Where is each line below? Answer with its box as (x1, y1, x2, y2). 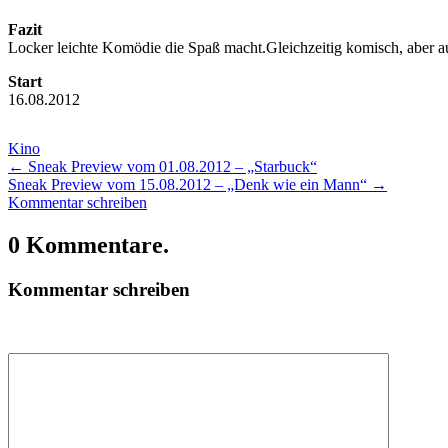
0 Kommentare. (8, 231, 169, 258)
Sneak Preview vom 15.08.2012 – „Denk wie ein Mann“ (8, 175, 371, 193)
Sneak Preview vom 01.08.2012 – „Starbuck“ (24, 157, 317, 175)
